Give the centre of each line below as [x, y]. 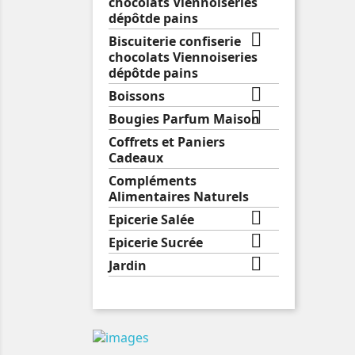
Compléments [153, 180]
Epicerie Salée [151, 219]
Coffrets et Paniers [167, 141]
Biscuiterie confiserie [175, 41]
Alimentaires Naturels [179, 196]
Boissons [137, 95]
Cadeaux [136, 157]
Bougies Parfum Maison [184, 118]
